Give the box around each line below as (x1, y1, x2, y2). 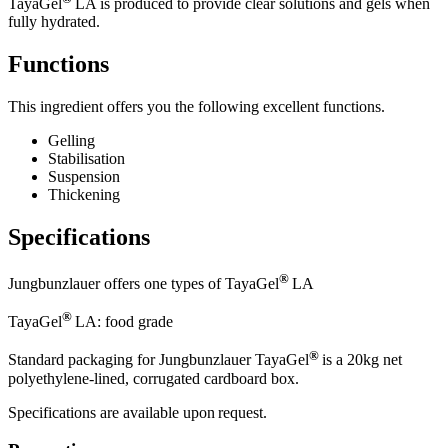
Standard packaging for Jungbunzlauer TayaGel (8, 351, 309, 369)
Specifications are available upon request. (8, 403, 267, 421)
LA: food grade (72, 313, 173, 331)
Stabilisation (48, 149, 125, 167)
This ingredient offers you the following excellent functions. (8, 97, 385, 115)
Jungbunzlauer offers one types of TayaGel (8, 274, 279, 292)
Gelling (48, 131, 95, 149)
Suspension (48, 167, 120, 185)
